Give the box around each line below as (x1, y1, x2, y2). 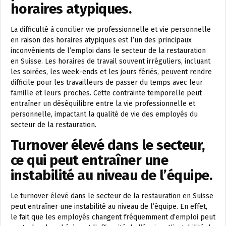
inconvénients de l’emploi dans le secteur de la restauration (11, 46, 206, 55)
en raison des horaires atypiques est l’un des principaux (11, 36, 192, 44)
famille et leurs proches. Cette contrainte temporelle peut (11, 89, 202, 97)
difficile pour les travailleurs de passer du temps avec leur (11, 78, 203, 87)
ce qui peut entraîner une (11, 152, 168, 168)
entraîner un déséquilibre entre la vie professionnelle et (11, 99, 195, 108)
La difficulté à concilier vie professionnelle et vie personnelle (11, 25, 211, 34)
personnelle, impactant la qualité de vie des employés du (11, 110, 198, 119)
